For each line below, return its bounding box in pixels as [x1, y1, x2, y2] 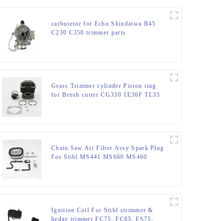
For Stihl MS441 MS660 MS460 [51, 153, 147, 161]
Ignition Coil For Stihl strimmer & [51, 207, 153, 214]
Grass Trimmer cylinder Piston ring [51, 82, 156, 90]
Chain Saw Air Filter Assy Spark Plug [51, 145, 164, 152]
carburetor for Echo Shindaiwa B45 [51, 20, 156, 28]
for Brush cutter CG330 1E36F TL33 [51, 91, 160, 99]
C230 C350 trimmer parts [51, 29, 126, 37]
